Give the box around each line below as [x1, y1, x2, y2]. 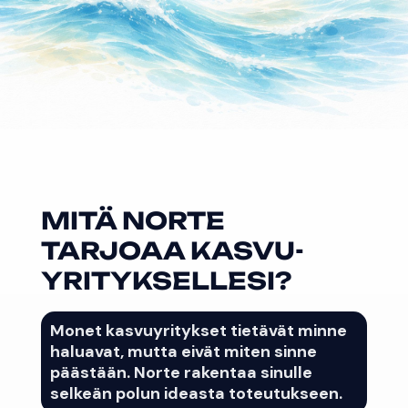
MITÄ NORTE [40, 205, 225, 235]
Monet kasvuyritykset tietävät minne [49, 319, 347, 342]
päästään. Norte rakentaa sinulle [49, 361, 312, 383]
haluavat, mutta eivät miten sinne [49, 340, 317, 362]
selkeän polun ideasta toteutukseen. [49, 382, 342, 404]
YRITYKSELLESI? [40, 265, 291, 295]
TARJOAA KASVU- [40, 235, 304, 265]
